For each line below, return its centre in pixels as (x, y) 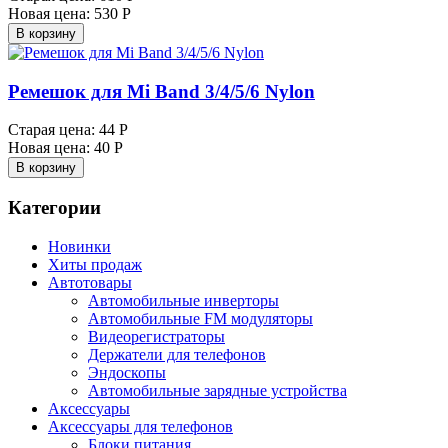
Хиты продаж (95, 264)
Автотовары (90, 282)
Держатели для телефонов (177, 354)
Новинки (79, 246)
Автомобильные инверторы (183, 300)
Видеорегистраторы (156, 336)
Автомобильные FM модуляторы (200, 318)
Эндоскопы (127, 372)
